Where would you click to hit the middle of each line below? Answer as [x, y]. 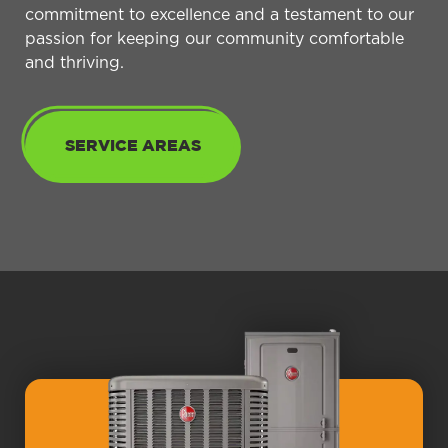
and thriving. [74, 62]
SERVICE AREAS [133, 146]
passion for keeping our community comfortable [214, 38]
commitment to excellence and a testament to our [219, 14]
